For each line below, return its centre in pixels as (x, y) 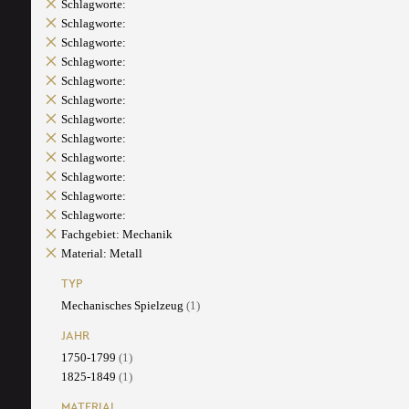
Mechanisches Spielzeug (123, 306)
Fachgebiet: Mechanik (116, 235)
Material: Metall (101, 254)
